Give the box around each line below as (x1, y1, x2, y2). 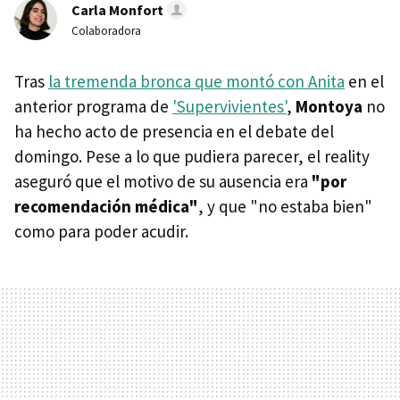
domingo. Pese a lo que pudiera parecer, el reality (14, 146, 370, 168)
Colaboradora (71, 23, 141, 39)
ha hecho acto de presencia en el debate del (14, 121, 334, 143)
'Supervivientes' (172, 96, 287, 118)
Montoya (296, 96, 362, 118)
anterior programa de (14, 96, 172, 118)
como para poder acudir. (14, 221, 188, 243)
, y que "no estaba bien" (198, 196, 372, 218)
